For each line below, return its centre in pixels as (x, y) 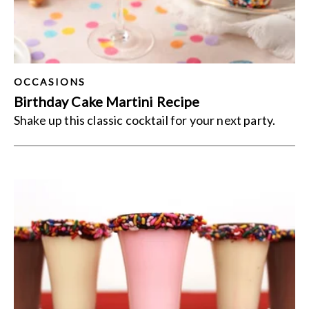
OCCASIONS (50, 82)
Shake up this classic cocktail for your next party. (145, 120)
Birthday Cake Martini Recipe (107, 101)
